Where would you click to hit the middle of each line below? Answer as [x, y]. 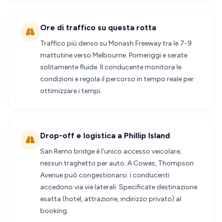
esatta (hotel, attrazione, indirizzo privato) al [111, 199]
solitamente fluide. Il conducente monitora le [111, 67]
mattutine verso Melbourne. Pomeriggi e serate [114, 55]
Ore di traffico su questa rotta [98, 28]
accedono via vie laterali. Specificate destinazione [119, 187]
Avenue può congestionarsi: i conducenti [105, 175]
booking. [54, 211]
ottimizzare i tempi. [71, 91]
